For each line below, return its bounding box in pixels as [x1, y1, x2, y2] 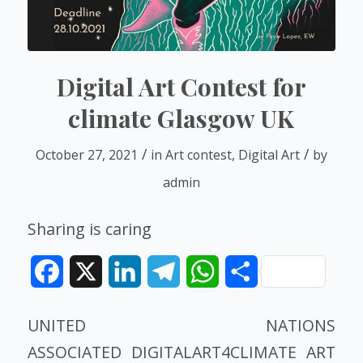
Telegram [179, 262, 239, 280]
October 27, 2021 [35, 145, 138, 164]
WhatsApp [218, 262, 282, 280]
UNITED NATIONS [27, 314, 336, 337]
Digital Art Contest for [56, 70, 306, 103]
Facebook [62, 262, 122, 280]
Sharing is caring [27, 217, 152, 240]
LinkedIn [140, 262, 194, 280]
